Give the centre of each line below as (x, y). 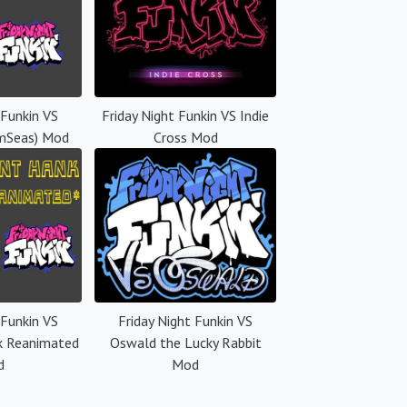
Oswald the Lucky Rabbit (185, 342)
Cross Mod (185, 137)
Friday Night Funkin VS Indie (185, 115)
